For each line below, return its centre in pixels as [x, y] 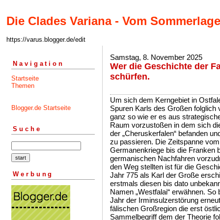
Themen [23, 85]
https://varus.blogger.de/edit [46, 40]
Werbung [33, 174]
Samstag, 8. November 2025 [156, 57]
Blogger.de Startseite [41, 108]
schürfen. [130, 77]
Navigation [39, 63]
